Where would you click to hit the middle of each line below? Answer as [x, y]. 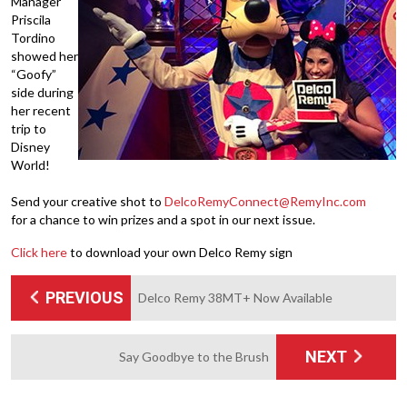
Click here [39, 252]
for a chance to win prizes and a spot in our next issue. [163, 219]
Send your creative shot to [88, 201]
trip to [29, 129]
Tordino [33, 38]
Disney [30, 147]
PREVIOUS [83, 298]
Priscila [31, 20]
